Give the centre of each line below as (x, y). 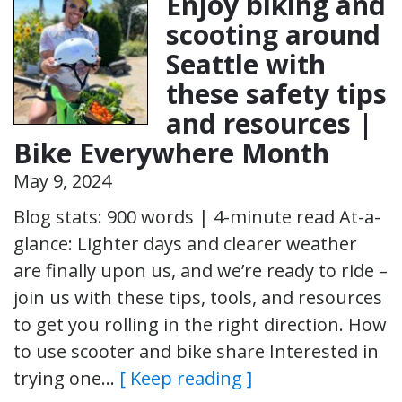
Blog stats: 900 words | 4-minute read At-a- (197, 216)
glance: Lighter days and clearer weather (185, 243)
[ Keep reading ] (186, 378)
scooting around (273, 34)
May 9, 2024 (62, 180)
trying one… (66, 378)
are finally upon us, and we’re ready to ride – (201, 270)
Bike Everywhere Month (171, 153)
